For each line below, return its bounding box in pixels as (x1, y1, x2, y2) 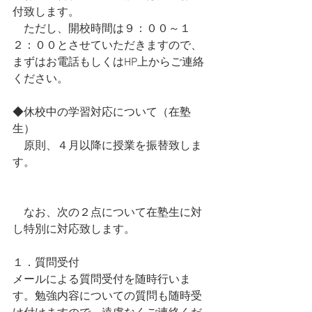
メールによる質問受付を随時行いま (13, 273, 191, 287)
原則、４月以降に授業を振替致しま (13, 139, 202, 153)
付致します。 (13, 6, 79, 19)
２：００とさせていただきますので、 (13, 39, 202, 53)
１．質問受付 (13, 256, 79, 270)
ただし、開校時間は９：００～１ (13, 22, 191, 36)
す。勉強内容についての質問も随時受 (13, 290, 202, 304)
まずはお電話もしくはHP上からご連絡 (13, 56, 204, 70)
